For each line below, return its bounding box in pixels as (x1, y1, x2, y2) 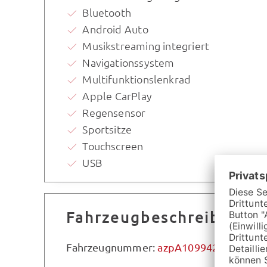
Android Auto (82, 22, 148, 36)
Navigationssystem (82, 55, 175, 70)
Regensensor (82, 105, 146, 120)
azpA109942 (157, 241, 219, 254)
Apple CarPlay (82, 89, 152, 103)
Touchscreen (82, 139, 144, 153)
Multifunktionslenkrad (82, 72, 191, 86)
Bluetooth (82, 5, 132, 20)
